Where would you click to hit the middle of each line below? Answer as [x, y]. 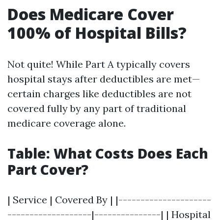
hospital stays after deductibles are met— [104, 79]
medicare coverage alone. [67, 123]
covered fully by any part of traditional [97, 108]
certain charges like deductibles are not [99, 94]
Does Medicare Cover [91, 14]
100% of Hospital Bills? [97, 33]
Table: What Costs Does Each [108, 153]
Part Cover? [48, 169]
